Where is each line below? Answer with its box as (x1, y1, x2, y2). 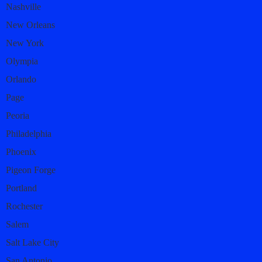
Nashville (6, 1, 41, 12)
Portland (6, 182, 37, 193)
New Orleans (6, 19, 55, 30)
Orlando (6, 74, 36, 84)
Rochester (6, 201, 43, 211)
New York (6, 37, 44, 48)
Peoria (6, 110, 29, 120)
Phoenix (6, 146, 36, 157)
